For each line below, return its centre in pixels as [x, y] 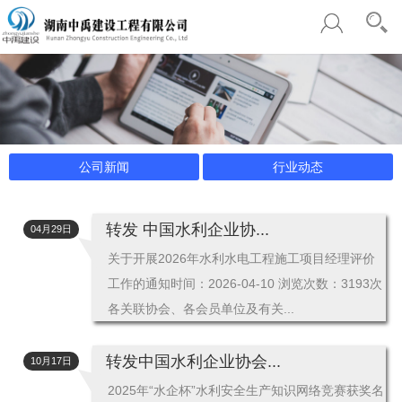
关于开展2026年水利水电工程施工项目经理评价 [242, 259]
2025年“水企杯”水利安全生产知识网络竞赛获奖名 [246, 391]
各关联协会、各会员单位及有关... [201, 309]
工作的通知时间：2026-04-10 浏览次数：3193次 [245, 284]
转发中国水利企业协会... [194, 361]
